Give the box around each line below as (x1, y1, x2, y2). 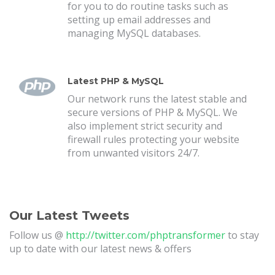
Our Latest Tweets (9, 208, 130, 223)
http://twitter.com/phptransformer (66, 228, 225, 242)
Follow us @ (9, 228, 66, 242)
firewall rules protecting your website (68, 133, 239, 146)
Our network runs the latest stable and (68, 92, 247, 106)
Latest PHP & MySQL (68, 76, 164, 87)
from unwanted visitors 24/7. (68, 146, 199, 160)
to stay (225, 228, 259, 242)
